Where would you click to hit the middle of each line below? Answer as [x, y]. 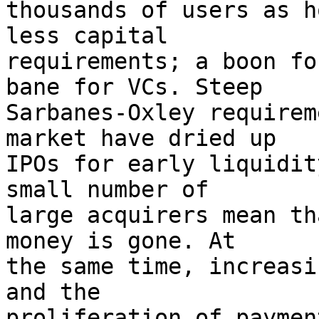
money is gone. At [121, 241]
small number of [107, 190]
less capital [87, 36]
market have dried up [141, 138]
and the [53, 292]
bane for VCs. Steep [134, 87]
